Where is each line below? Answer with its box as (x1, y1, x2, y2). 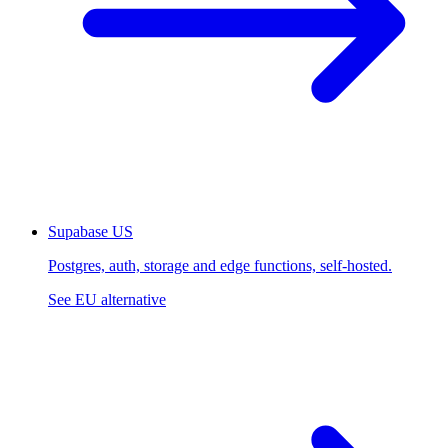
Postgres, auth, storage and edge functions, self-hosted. (48, 257, 392, 275)
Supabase (48, 223, 108, 241)
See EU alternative (48, 291, 166, 309)
